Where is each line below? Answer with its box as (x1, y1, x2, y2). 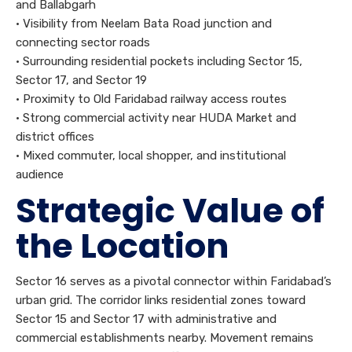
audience (16, 167, 64, 182)
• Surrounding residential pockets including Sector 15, (16, 54, 302, 69)
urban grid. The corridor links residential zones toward (16, 293, 306, 308)
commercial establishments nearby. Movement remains (16, 331, 313, 346)
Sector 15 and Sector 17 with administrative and (16, 312, 277, 327)
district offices (16, 130, 94, 145)
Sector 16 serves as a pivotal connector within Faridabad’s (16, 274, 332, 289)
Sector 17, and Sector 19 (16, 73, 147, 88)
